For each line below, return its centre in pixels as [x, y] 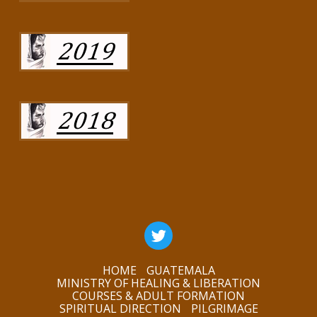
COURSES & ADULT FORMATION [158, 296]
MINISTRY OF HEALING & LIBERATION [158, 283]
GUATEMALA [180, 271]
